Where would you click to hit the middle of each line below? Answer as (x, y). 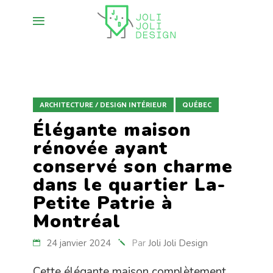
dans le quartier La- (129, 185)
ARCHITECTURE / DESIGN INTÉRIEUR (103, 105)
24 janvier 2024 (79, 243)
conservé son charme (133, 167)
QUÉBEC (197, 105)
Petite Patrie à (103, 203)
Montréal (77, 222)
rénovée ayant (100, 148)
